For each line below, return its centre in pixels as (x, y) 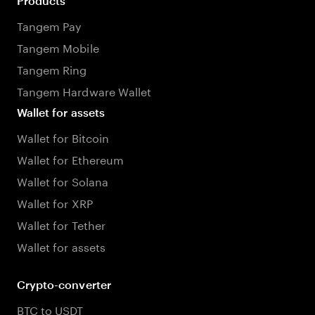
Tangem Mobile (58, 47)
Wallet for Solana (63, 180)
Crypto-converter (64, 284)
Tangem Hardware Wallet (84, 90)
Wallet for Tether (61, 224)
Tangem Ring (52, 69)
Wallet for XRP (55, 202)
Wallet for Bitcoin (63, 137)
